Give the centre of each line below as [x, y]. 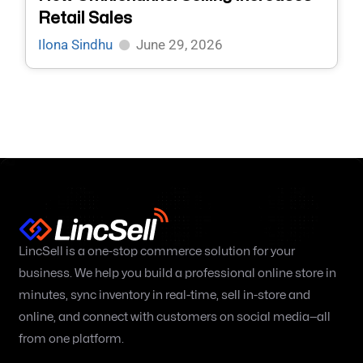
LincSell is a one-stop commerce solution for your [157, 252]
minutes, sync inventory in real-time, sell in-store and [164, 296]
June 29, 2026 [180, 45]
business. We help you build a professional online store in [177, 274]
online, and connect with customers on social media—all [175, 318]
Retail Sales [85, 19]
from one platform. [71, 340]
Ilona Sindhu [76, 45]
